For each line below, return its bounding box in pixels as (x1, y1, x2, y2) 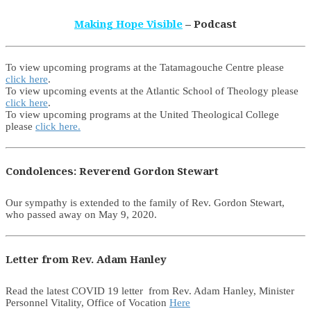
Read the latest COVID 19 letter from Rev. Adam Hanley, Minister (6, 285, 294, 296)
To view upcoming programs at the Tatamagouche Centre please (6, 61, 284, 73)
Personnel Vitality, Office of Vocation (6, 296, 169, 308)
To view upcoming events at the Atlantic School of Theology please (6, 85, 299, 96)
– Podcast (185, 17, 237, 31)
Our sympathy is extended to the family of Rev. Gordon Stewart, (6, 196, 285, 208)
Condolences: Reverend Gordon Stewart (6, 163, 219, 178)
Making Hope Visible (74, 17, 183, 31)
